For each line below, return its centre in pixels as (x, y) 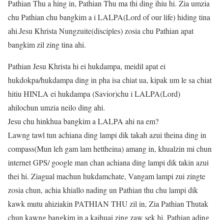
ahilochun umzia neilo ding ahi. (56, 108)
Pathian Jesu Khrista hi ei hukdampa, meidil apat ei (87, 66)
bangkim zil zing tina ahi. (47, 45)
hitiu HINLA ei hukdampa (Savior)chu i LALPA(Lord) (94, 94)
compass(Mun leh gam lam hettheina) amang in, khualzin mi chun (110, 149)
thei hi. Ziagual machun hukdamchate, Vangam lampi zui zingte (107, 176)
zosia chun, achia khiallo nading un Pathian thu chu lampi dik (103, 190)
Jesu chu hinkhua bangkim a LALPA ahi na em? (83, 121)
